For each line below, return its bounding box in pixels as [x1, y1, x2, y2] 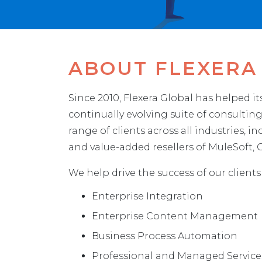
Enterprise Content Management [92, 211, 258, 222]
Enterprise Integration [92, 191, 203, 202]
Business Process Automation [92, 230, 237, 242]
